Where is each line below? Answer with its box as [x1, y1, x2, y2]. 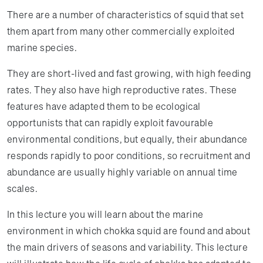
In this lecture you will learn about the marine [7, 208, 204, 221]
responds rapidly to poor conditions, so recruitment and [7, 149, 251, 162]
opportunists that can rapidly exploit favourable [7, 116, 214, 129]
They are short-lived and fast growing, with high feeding [7, 67, 251, 80]
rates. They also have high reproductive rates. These [7, 83, 237, 96]
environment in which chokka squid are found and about [7, 224, 251, 237]
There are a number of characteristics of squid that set [7, 8, 244, 21]
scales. [7, 182, 38, 195]
